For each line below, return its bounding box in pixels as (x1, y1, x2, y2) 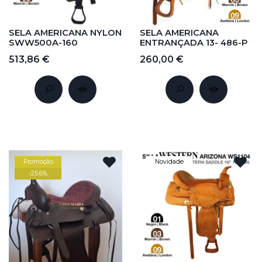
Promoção (23, 158, 53, 166)
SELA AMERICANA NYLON (9, 27, 122, 39)
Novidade (154, 158, 184, 166)
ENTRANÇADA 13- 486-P (140, 37, 248, 49)
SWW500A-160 (9, 37, 78, 49)
